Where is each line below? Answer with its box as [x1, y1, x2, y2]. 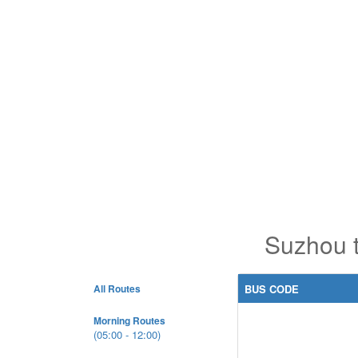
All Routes [93, 281, 141, 296]
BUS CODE [245, 281, 299, 296]
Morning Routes [93, 313, 165, 328]
